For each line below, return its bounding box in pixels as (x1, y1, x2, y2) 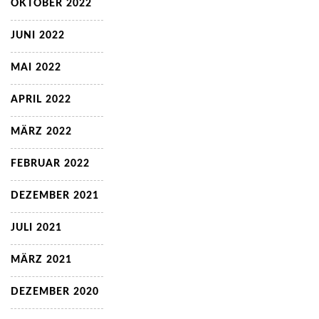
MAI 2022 (11, 63, 61, 73)
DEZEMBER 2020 (11, 287, 99, 297)
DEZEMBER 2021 (11, 191, 99, 201)
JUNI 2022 (11, 31, 65, 41)
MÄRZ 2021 (11, 255, 72, 265)
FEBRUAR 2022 (11, 159, 90, 169)
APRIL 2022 (11, 95, 71, 105)
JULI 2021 (11, 223, 62, 233)
